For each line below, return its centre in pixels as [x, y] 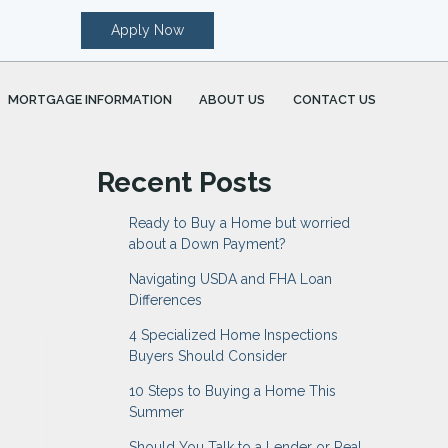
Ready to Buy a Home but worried [239, 222]
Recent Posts [184, 182]
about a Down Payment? [207, 243]
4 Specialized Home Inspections [233, 334]
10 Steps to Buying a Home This [232, 390]
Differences [165, 299]
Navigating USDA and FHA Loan [230, 278]
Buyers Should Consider [207, 355]
